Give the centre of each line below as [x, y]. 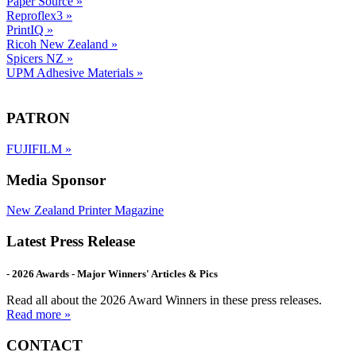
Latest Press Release [71, 242]
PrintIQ [27, 30]
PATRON [38, 118]
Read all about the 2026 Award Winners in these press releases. [164, 300]
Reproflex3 [36, 16]
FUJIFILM [36, 149]
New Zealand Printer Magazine [85, 211]
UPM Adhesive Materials [72, 73]
